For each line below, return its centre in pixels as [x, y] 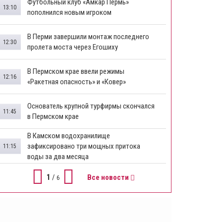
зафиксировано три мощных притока [84, 146]
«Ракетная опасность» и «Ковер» [77, 82]
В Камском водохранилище [69, 136]
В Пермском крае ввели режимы [76, 71]
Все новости [109, 177]
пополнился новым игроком [69, 12]
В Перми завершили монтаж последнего [88, 36]
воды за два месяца [58, 156]
